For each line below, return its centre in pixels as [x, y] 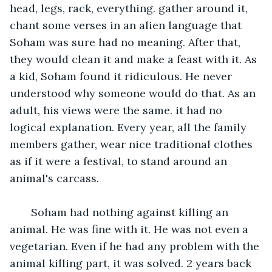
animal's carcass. [57, 178]
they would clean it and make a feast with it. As [135, 59]
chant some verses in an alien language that [127, 25]
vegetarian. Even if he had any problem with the [136, 246]
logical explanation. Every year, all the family [130, 127]
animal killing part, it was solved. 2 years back [132, 263]
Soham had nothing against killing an [127, 212]
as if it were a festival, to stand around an [120, 161]
